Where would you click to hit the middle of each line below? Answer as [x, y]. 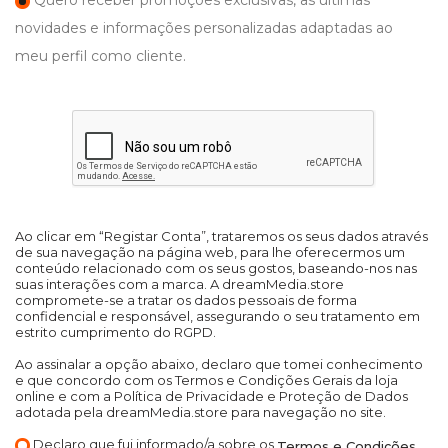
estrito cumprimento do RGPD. [115, 332]
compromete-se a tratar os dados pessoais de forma [186, 300]
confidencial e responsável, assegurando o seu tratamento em [217, 316]
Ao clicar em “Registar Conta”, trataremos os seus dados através [221, 236]
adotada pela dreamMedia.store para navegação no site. [200, 412]
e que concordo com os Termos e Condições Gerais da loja [206, 380]
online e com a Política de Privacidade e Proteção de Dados [211, 396]
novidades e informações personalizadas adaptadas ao [204, 28]
